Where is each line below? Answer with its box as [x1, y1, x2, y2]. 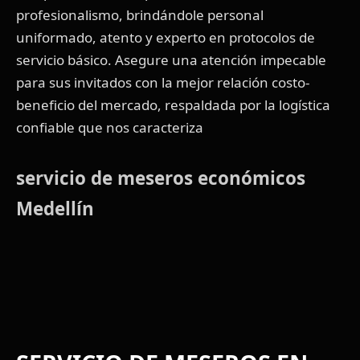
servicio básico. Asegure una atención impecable [16, 51, 326, 70]
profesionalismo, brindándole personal [16, 6, 264, 25]
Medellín [16, 196, 94, 222]
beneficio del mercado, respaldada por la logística [16, 96, 330, 115]
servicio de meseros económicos [16, 166, 305, 191]
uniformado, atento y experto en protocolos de [16, 28, 315, 47]
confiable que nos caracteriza [16, 118, 203, 137]
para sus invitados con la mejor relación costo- [16, 73, 309, 92]
